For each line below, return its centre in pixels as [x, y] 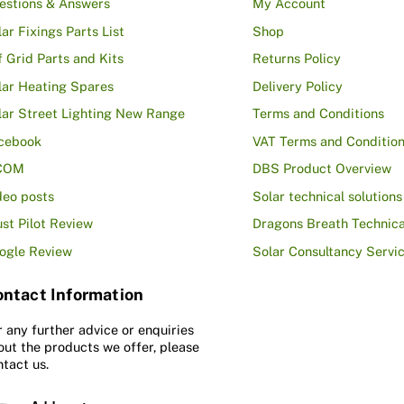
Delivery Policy [297, 86]
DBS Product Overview [321, 169]
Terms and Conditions [318, 114]
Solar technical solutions [327, 196]
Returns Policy [296, 59]
